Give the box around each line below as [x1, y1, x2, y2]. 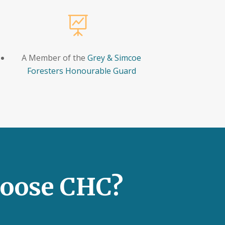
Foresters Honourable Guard [27, 65, 136, 77]
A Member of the [22, 52, 88, 64]
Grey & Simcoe [87, 52, 142, 64]
